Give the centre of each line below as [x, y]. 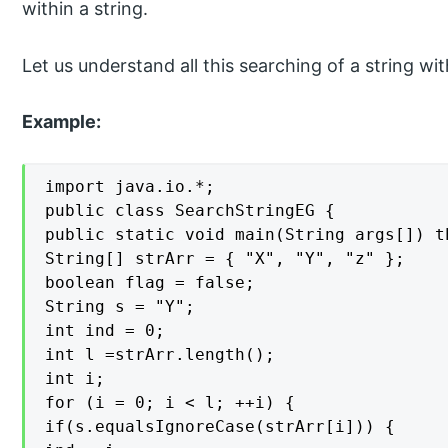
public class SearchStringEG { [190, 211]
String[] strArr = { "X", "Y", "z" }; [225, 259]
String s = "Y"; [120, 307]
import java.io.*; [130, 187]
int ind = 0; [105, 331]
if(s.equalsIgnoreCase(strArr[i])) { [220, 427]
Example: [62, 122]
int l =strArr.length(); [160, 355]
